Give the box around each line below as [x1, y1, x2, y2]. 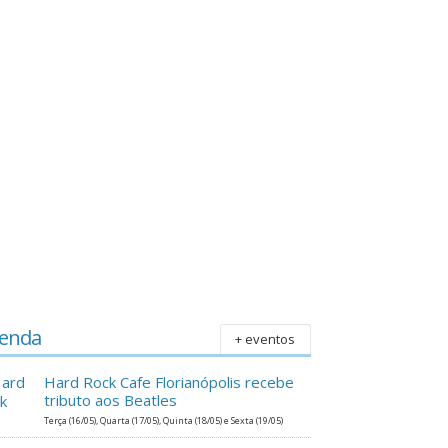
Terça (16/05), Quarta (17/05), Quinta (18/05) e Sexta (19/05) [43, 413, 283, 427]
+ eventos [235, 329, 296, 348]
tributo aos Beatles [43, 389, 177, 410]
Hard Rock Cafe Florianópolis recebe [43, 371, 294, 392]
